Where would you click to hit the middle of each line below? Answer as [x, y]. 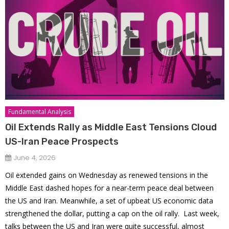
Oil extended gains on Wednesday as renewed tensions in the [107, 175]
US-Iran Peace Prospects [62, 141]
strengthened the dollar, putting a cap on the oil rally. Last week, [112, 213]
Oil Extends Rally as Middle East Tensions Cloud [111, 127]
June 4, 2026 [35, 157]
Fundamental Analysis [40, 111]
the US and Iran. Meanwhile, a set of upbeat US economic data [109, 200]
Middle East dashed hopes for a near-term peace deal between [110, 188]
